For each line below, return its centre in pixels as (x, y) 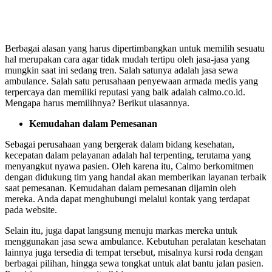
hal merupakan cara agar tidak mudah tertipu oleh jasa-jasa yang (127, 59)
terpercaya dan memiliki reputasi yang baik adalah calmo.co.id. (125, 92)
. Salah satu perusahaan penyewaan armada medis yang (152, 81)
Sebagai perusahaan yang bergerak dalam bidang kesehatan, (120, 144)
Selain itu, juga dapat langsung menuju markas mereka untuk (121, 230)
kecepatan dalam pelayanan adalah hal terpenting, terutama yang (128, 155)
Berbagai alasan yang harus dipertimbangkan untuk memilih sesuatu (135, 48)
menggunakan (33, 241)
